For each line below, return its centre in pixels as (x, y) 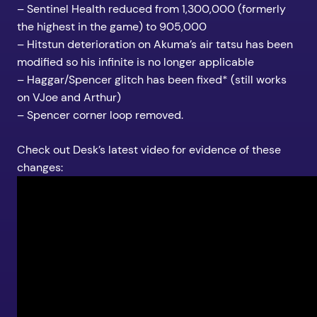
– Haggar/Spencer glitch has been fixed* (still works (152, 80)
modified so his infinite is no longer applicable (136, 62)
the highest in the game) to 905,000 (112, 27)
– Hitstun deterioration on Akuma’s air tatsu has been (155, 45)
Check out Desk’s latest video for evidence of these (149, 150)
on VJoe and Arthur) (69, 98)
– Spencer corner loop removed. (100, 115)
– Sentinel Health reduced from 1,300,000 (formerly (151, 9)
